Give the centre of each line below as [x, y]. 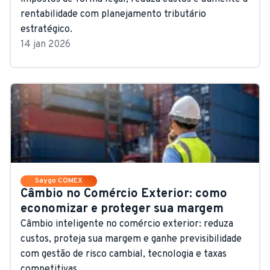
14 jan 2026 [46, 44]
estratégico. [46, 29]
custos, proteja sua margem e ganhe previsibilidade [131, 239]
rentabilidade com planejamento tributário [113, 14]
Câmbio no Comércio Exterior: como [124, 194]
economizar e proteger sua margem [122, 209]
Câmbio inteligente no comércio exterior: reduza [127, 224]
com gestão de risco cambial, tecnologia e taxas [124, 254]
